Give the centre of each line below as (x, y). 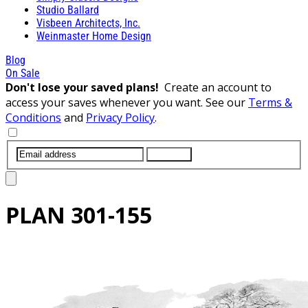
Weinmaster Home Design (94, 36)
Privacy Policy (120, 117)
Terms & (270, 102)
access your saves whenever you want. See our (127, 102)
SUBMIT (169, 154)
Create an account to (218, 87)
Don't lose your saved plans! (85, 87)
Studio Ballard (68, 10)
